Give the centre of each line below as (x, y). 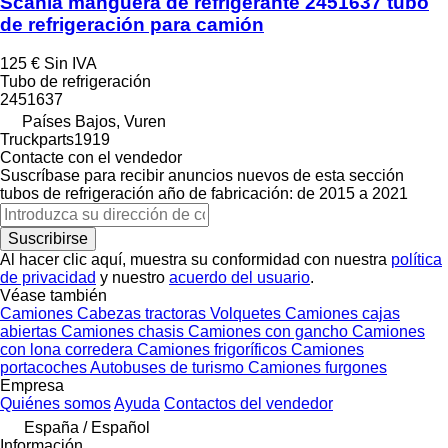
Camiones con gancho (270, 331)
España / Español (87, 427)
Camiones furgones (317, 367)
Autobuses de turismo (169, 367)
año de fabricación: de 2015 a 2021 (283, 193)
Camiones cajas (342, 313)
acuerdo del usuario (239, 277)
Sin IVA (70, 63)
